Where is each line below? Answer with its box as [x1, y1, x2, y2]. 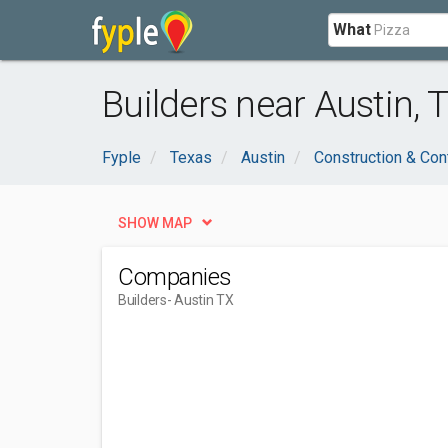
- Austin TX [166, 292, 234, 308]
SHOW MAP [118, 215, 192, 231]
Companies [118, 263, 232, 291]
